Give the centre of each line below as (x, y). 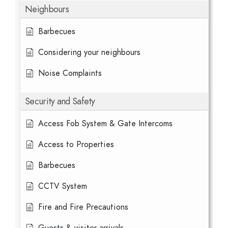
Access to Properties (76, 145)
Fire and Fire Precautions (83, 207)
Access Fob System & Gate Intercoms (105, 124)
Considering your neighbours (89, 52)
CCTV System (63, 186)
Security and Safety (60, 101)
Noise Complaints (70, 73)
